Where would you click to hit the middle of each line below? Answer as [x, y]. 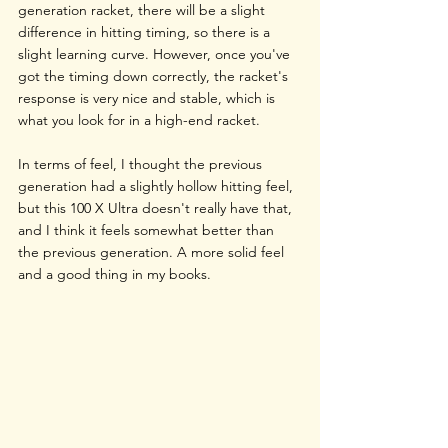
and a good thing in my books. [114, 274]
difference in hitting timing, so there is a [146, 32]
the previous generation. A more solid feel [153, 252]
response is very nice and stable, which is [148, 98]
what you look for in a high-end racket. [141, 120]
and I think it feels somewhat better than [148, 230]
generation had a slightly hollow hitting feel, [157, 186]
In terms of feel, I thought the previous [142, 164]
